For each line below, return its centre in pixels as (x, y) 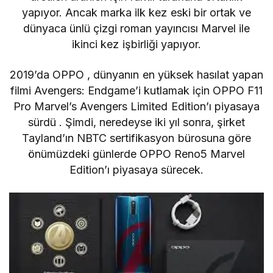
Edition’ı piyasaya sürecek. (136, 169)
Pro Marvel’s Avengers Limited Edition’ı (112, 106)
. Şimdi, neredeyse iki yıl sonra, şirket (152, 122)
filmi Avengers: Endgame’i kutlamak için (112, 90)
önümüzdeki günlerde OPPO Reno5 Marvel (136, 154)
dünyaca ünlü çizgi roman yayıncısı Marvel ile (136, 28)
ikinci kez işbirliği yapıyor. (136, 44)
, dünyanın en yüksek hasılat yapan (175, 74)
